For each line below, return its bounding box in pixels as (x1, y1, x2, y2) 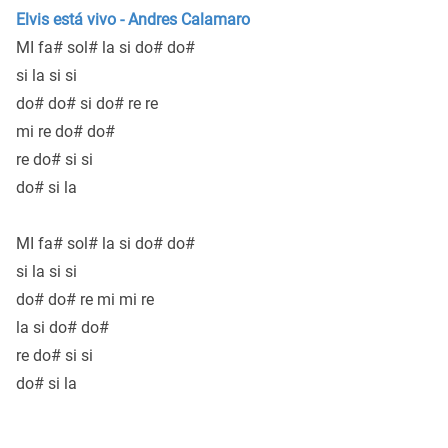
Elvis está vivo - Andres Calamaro (16, 10, 250, 30)
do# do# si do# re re (16, 94, 158, 114)
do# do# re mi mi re (16, 290, 154, 310)
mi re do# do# (16, 122, 115, 142)
